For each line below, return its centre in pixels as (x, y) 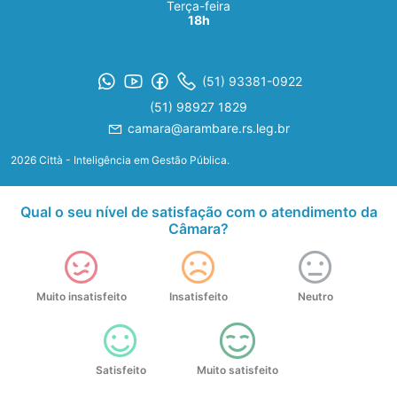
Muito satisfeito (237, 370)
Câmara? (198, 229)
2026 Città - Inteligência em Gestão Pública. (120, 160)
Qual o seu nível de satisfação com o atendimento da (198, 212)
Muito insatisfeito (82, 297)
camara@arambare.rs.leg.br (209, 128)
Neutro (315, 297)
